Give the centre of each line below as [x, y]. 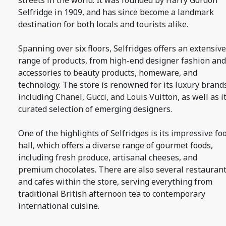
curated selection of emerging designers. [95, 109]
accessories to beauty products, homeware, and [108, 73]
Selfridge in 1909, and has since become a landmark [116, 12]
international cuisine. [59, 206]
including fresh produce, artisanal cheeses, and [108, 157]
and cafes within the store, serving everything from [115, 182]
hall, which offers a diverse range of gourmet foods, [116, 145]
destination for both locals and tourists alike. [103, 24]
